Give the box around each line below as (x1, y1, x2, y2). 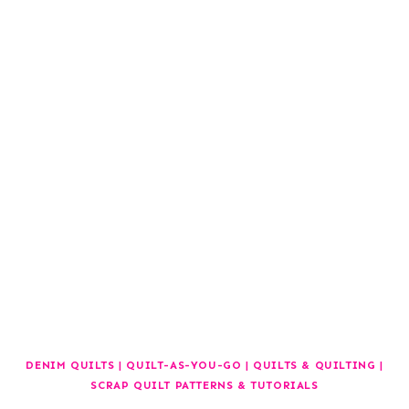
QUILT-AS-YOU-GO (126, 358, 242, 372)
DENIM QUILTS (26, 358, 115, 372)
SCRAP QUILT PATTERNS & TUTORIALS (90, 378, 319, 392)
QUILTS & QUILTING (253, 358, 376, 372)
